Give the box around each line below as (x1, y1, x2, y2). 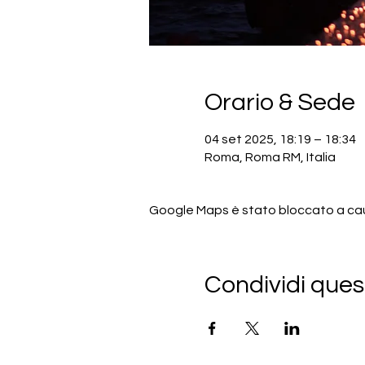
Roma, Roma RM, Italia (204, 151, 336, 164)
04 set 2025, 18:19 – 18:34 (204, 133, 356, 146)
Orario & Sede (204, 90, 355, 115)
